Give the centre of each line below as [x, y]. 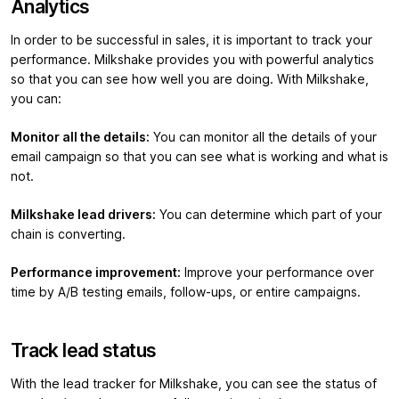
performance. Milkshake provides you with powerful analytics [192, 60]
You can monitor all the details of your [263, 138]
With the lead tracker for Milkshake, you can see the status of [194, 384]
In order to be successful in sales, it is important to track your [191, 41]
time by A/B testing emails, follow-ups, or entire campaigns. [186, 293]
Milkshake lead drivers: [83, 215]
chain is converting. [68, 235]
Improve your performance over [277, 273]
